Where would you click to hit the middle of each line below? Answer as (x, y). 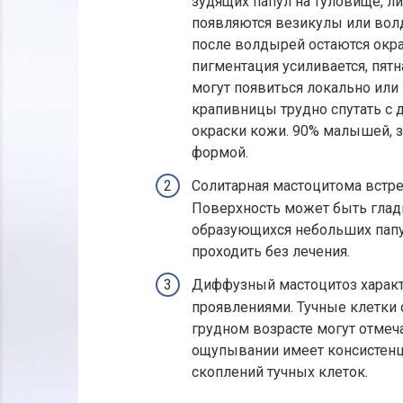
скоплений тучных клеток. (280, 372)
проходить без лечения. (271, 251)
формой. (220, 152)
